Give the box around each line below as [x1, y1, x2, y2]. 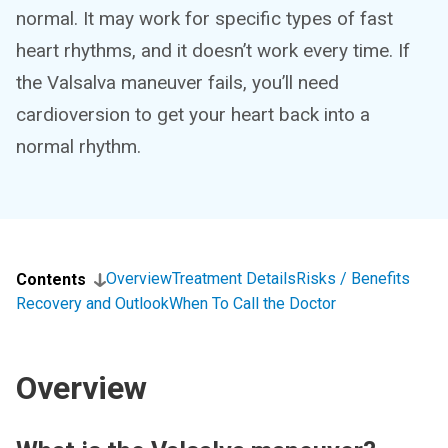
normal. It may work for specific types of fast [16, 7, 393, 30]
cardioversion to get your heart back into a [16, 103, 370, 126]
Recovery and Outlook [16, 294, 169, 313]
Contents [16, 270, 86, 289]
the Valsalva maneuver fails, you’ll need [16, 71, 339, 94]
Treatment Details [172, 269, 296, 288]
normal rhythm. [16, 135, 141, 158]
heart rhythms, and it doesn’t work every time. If [16, 39, 410, 62]
